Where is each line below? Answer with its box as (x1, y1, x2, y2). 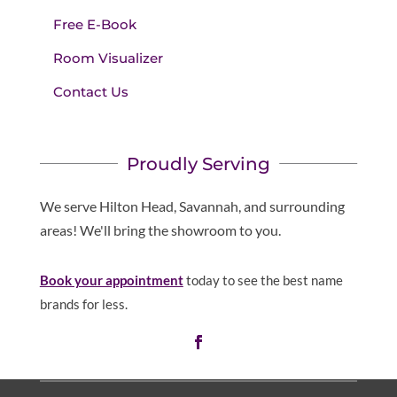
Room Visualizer (52, 49, 163, 66)
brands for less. (39, 295, 128, 312)
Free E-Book (52, 15, 136, 33)
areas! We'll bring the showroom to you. (39, 221, 281, 238)
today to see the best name (183, 271, 343, 288)
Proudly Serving (127, 152, 270, 175)
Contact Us (52, 82, 128, 100)
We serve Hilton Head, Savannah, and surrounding (39, 197, 345, 214)
